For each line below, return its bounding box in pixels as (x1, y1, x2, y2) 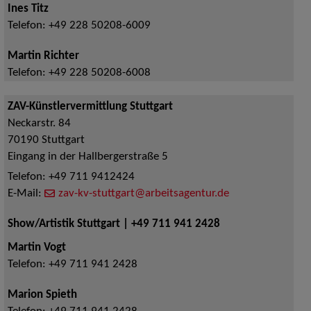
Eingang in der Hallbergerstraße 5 (7, 151, 168, 163)
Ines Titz (7, 3, 49, 15)
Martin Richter (7, 51, 79, 62)
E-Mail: (7, 188, 44, 200)
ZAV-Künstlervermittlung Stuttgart (7, 101, 173, 113)
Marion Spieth (7, 289, 77, 301)
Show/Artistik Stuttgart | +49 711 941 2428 (7, 219, 220, 230)
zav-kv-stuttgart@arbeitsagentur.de (58, 188, 229, 200)
